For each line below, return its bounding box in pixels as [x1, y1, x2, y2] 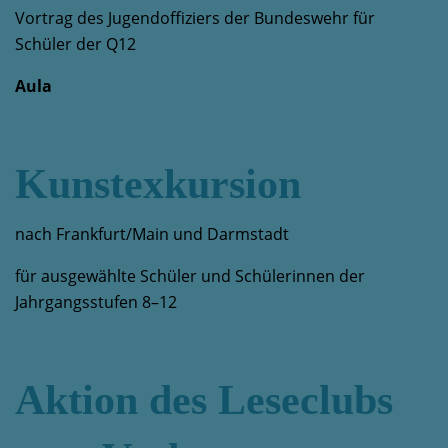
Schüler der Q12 [15, 33, 136, 55]
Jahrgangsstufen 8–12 [15, 291, 177, 313]
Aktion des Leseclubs [15, 377, 393, 423]
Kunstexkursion [15, 161, 301, 207]
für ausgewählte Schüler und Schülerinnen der [15, 265, 365, 287]
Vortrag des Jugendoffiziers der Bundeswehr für [15, 7, 375, 29]
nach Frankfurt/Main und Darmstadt [15, 223, 289, 245]
